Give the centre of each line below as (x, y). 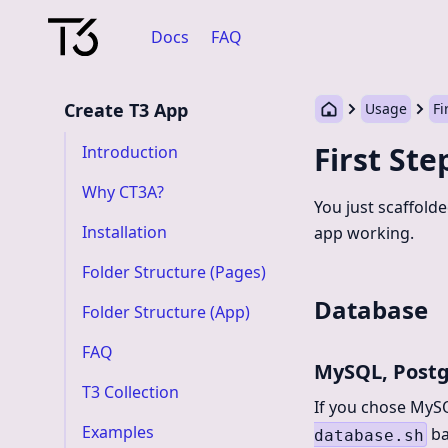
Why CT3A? (123, 192)
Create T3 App (126, 110)
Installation (124, 232)
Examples (118, 432)
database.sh (369, 434)
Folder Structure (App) (166, 312)
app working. (364, 233)
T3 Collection (130, 392)
